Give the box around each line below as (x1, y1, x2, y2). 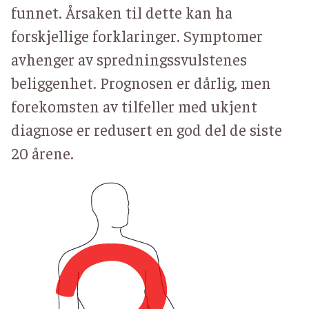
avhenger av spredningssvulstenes (11, 49, 247, 70)
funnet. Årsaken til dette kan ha (11, 2, 232, 23)
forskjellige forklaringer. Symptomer (11, 26, 263, 46)
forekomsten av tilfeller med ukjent (11, 96, 257, 117)
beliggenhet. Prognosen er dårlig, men (11, 72, 271, 93)
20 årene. (11, 143, 74, 163)
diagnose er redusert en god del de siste (11, 119, 282, 140)
